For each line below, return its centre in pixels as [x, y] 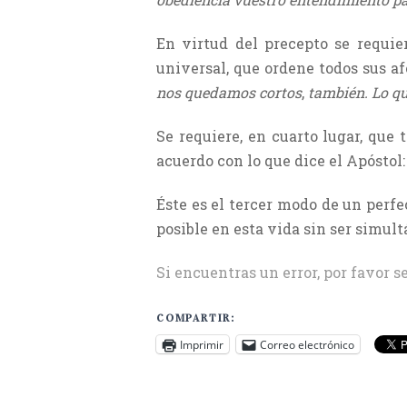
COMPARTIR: [196, 318]
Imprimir [202, 344]
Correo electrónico [307, 344]
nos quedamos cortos [229, 93]
